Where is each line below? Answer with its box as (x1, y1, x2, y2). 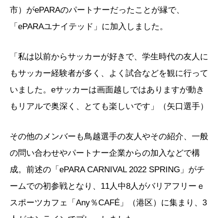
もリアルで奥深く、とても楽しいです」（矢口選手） (10, 101, 208, 111)
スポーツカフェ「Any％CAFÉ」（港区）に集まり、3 (10, 198, 207, 207)
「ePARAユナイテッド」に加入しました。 (10, 21, 168, 31)
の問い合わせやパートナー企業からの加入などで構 (10, 148, 200, 158)
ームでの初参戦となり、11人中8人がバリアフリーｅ (10, 181, 205, 191)
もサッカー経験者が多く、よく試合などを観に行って (10, 68, 208, 78)
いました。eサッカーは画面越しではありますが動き (10, 85, 204, 94)
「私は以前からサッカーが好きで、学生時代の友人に (10, 52, 208, 61)
